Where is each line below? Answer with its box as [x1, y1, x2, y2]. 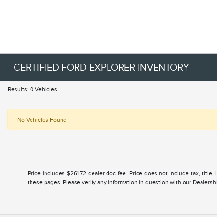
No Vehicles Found [17, 116, 67, 123]
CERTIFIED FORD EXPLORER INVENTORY [14, 62, 190, 73]
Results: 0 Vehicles [8, 86, 57, 93]
